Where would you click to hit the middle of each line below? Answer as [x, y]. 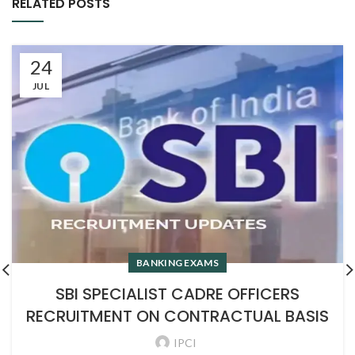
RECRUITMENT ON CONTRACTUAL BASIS [177, 316]
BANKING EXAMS [177, 262]
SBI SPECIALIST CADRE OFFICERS [177, 294]
